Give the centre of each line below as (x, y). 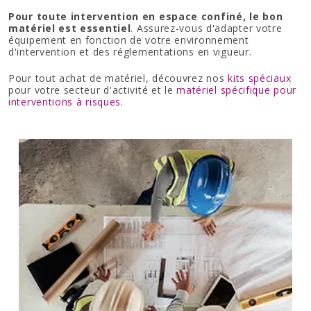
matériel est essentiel (70, 28)
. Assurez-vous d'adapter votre (207, 28)
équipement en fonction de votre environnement (129, 40)
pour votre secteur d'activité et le (93, 90)
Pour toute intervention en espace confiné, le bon (146, 17)
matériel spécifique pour (237, 90)
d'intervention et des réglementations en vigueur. (130, 52)
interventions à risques (65, 102)
